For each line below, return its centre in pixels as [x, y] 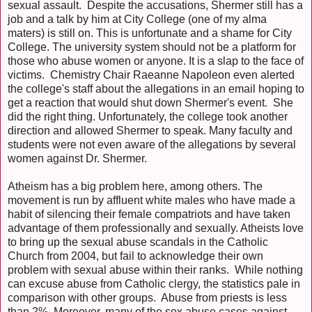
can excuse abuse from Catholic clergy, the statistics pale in [154, 284]
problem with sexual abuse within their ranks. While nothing [155, 270]
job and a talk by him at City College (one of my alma [137, 19]
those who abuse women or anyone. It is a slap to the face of [156, 61]
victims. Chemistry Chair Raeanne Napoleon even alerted [151, 75]
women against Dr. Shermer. [77, 159]
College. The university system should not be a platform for [152, 47]
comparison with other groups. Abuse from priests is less [147, 298]
